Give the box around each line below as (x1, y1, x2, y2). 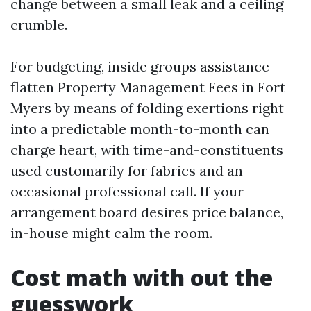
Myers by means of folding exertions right (10, 99, 284, 117)
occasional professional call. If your (10, 183, 244, 200)
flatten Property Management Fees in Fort (10, 78, 285, 96)
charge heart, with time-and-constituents (10, 141, 283, 158)
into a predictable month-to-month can (10, 120, 269, 137)
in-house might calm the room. (10, 224, 212, 242)
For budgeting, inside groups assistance (10, 58, 269, 75)
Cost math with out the (10, 262, 273, 292)
